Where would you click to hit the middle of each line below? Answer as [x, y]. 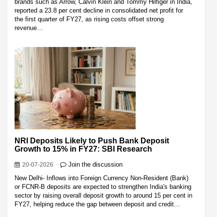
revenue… [29, 28]
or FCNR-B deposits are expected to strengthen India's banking [103, 186]
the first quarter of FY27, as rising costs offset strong [89, 19]
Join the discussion [95, 164]
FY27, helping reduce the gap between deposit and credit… [97, 204]
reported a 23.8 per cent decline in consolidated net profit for [99, 10]
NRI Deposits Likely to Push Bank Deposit [92, 140]
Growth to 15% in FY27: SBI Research [83, 149]
